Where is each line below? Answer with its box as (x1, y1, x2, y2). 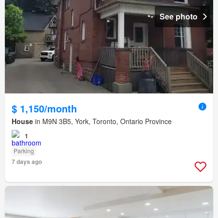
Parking (14, 146, 34, 155)
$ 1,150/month (12, 101, 77, 116)
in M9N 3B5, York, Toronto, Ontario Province (33, 116, 172, 127)
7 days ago (12, 157, 42, 166)
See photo (160, 11, 198, 22)
